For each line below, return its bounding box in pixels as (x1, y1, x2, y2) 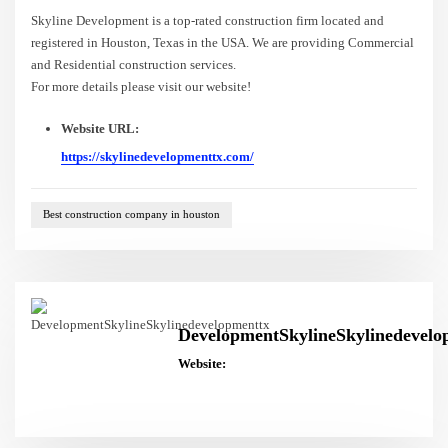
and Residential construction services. (31, 56, 237, 72)
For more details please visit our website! (31, 78, 252, 94)
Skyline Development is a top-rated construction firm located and (31, 12, 385, 28)
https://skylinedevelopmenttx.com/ (60, 149, 254, 165)
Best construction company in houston (42, 208, 220, 221)
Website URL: (60, 120, 139, 136)
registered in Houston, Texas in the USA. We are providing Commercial (31, 34, 415, 50)
